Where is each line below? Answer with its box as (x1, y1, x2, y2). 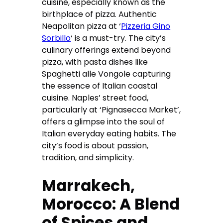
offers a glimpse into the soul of (42, 116, 165, 128)
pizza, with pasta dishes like (42, 56, 148, 68)
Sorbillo (42, 32, 71, 44)
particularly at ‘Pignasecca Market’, (42, 104, 181, 116)
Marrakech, (42, 175, 135, 197)
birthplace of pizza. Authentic (42, 8, 157, 20)
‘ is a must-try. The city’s (71, 32, 166, 44)
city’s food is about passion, (42, 140, 149, 152)
